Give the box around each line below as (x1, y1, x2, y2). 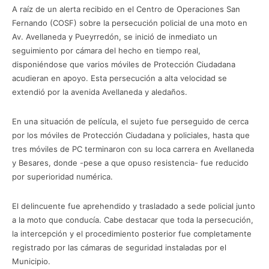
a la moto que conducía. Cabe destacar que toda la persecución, (12, 214, 253, 225)
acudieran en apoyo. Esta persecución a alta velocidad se (12, 73, 227, 83)
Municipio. (12, 256, 50, 266)
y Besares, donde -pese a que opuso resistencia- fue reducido (12, 157, 249, 168)
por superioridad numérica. (12, 171, 113, 181)
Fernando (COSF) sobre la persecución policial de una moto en (12, 17, 247, 28)
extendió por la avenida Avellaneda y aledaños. (12, 86, 187, 97)
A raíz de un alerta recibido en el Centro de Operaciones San (12, 4, 240, 14)
